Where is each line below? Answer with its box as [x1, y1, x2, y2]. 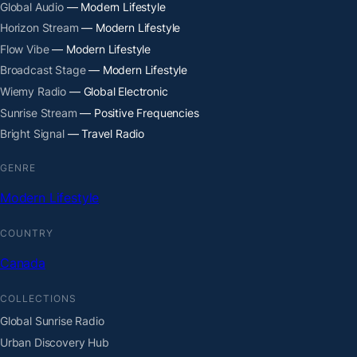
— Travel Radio [64, 127, 145, 141]
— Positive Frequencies [76, 105, 199, 120]
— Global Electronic [66, 84, 168, 99]
